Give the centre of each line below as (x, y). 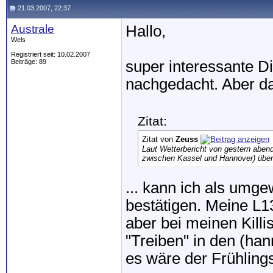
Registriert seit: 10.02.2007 (51, 54)
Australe (33, 29)
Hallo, (146, 31)
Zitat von (159, 139)
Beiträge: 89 (29, 62)
